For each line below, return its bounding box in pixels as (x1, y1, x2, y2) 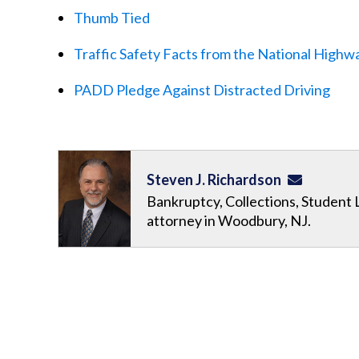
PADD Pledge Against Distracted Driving (74, 81, 330, 99)
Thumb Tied (74, 9, 150, 26)
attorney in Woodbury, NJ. (147, 212, 311, 229)
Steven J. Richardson (147, 171, 281, 188)
